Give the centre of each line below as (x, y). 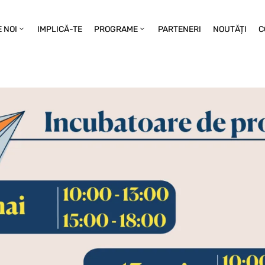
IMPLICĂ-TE (60, 29)
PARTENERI (180, 29)
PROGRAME (116, 29)
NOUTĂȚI (230, 29)
